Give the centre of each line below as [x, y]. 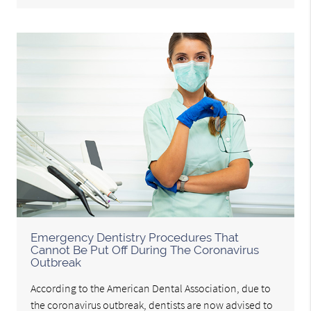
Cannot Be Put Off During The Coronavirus [145, 250]
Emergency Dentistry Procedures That [135, 238]
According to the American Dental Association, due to [151, 288]
